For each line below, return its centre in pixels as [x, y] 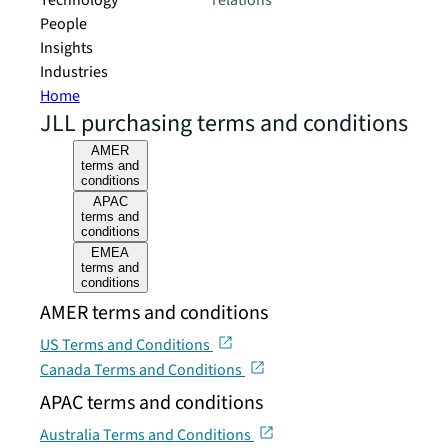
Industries [74, 72]
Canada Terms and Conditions [142, 370]
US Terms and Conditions [126, 345]
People [63, 24]
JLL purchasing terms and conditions [224, 123]
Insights [66, 48]
